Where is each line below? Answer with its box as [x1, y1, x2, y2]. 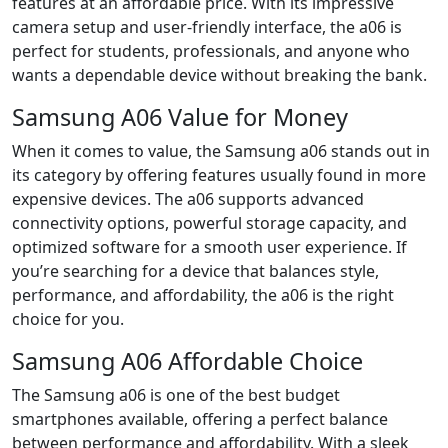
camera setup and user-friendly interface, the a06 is [12, 15, 402, 38]
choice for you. [12, 307, 124, 330]
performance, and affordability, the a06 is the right [12, 283, 394, 306]
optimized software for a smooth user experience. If [12, 235, 407, 258]
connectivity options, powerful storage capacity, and [12, 211, 407, 234]
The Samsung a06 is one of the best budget [12, 383, 340, 406]
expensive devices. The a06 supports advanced [12, 187, 364, 210]
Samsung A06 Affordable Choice [12, 344, 363, 377]
